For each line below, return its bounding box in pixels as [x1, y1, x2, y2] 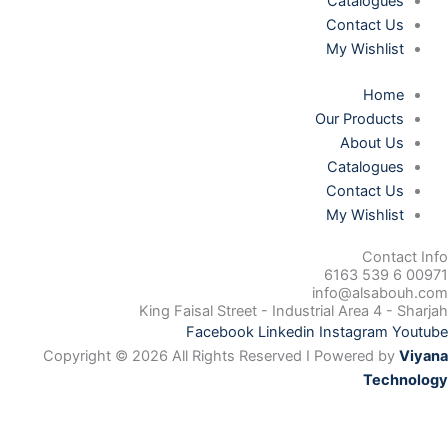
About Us [340, 133, 405, 152]
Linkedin [258, 323, 315, 342]
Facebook [186, 323, 254, 342]
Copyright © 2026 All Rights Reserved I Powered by [43, 347, 399, 366]
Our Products [315, 109, 405, 128]
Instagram [319, 323, 388, 342]
